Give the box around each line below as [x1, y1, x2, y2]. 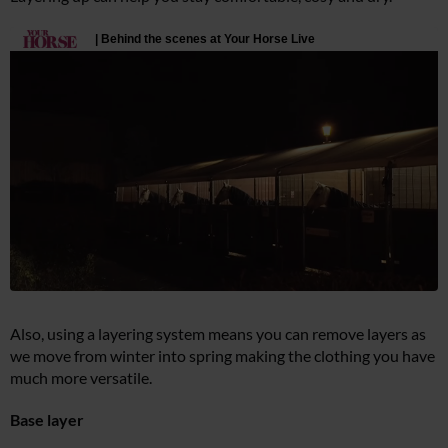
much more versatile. [10, 368, 152, 388]
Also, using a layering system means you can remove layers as [10, 324, 426, 344]
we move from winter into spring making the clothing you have [10, 346, 435, 366]
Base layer [10, 410, 84, 430]
